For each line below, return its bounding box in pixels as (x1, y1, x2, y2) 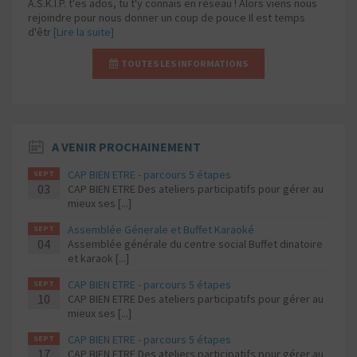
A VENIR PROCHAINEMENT (52, 139, 201, 155)
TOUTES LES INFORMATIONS (118, 57, 248, 70)
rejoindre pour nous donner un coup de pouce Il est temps (28, 10, 305, 25)
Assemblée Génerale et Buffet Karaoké (68, 222, 254, 237)
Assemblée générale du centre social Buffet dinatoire (68, 237, 323, 252)
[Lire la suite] (53, 25, 114, 40)
